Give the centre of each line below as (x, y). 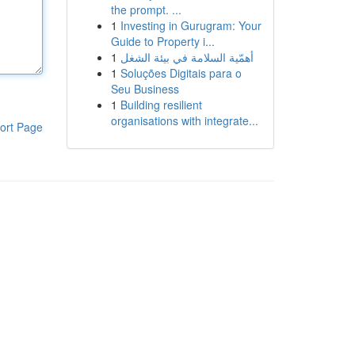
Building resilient (161, 105)
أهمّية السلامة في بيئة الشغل (187, 57)
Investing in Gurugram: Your (191, 25)
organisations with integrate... (184, 120)
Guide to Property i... (162, 41)
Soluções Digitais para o (181, 73)
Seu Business (145, 89)
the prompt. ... (146, 10)
